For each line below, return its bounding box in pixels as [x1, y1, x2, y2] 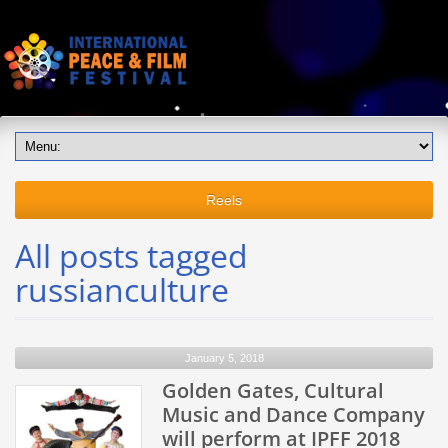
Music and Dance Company [162, 401, 425, 428]
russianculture [15, 268, 229, 311]
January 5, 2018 [184, 352, 264, 364]
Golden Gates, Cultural [162, 377, 384, 404]
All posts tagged [15, 234, 248, 277]
